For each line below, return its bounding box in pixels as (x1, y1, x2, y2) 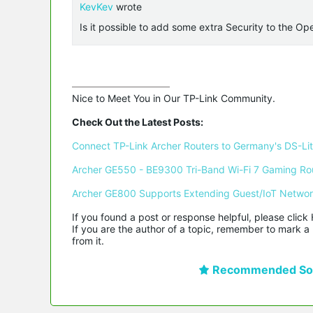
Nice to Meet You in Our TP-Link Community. (72, 92, 275, 104)
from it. (72, 234, 104, 247)
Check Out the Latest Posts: (72, 115, 203, 128)
